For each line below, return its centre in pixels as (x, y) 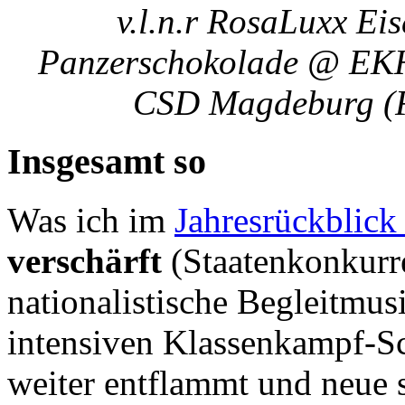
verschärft (85, 260)
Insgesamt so (107, 161)
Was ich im (91, 220)
